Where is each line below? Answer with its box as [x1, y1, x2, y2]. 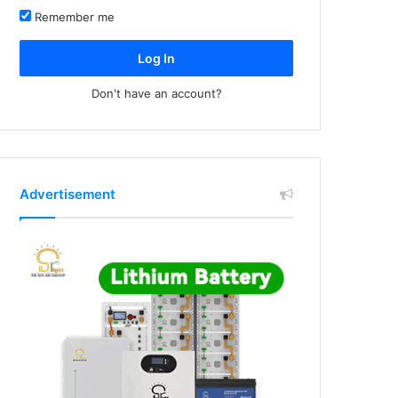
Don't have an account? [91, 85, 222, 100]
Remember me [31, 9, 115, 24]
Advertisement [20, 185, 116, 203]
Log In [138, 50, 175, 66]
